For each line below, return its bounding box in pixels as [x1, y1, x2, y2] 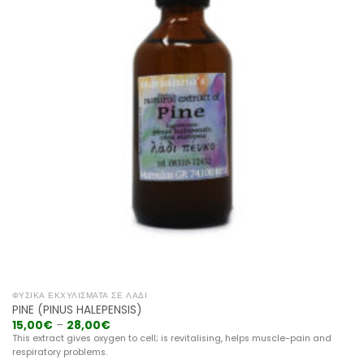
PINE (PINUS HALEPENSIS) [11, 302, 142, 318]
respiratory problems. [11, 345, 107, 358]
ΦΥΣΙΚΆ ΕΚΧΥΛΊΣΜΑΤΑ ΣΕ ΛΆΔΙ [11, 288, 148, 301]
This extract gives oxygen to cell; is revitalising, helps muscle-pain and [11, 331, 331, 344]
